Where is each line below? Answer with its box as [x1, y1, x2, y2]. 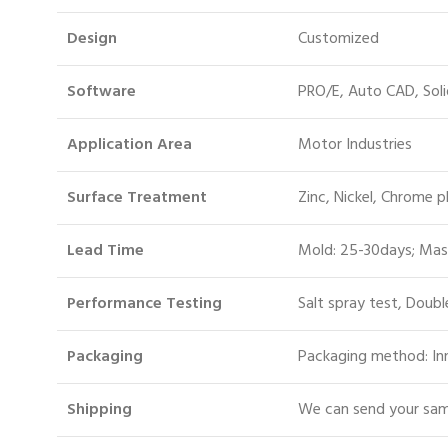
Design [67, 25, 117, 52]
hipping [76, 396, 132, 423]
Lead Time [67, 237, 144, 264]
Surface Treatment [67, 184, 207, 211]
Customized [298, 25, 379, 52]
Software [67, 78, 136, 105]
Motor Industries [298, 131, 412, 158]
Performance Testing [67, 290, 222, 317]
